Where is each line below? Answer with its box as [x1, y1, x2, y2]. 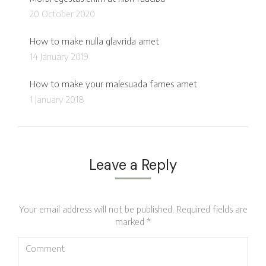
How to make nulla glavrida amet [30, 35, 159, 46]
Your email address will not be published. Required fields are [18, 203, 248, 214]
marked [115, 216, 147, 227]
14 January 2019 [30, 50, 88, 62]
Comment [18, 237, 57, 248]
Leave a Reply [89, 155, 177, 174]
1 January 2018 [30, 93, 84, 104]
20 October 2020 [30, 8, 95, 19]
